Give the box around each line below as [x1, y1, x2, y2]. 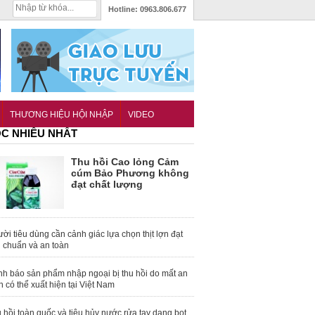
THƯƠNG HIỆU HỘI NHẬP [10, 110, 113, 120]
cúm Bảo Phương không [71, 167, 189, 179]
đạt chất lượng [71, 179, 143, 191]
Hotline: [108, 5, 140, 13]
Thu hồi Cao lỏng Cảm [71, 156, 179, 168]
